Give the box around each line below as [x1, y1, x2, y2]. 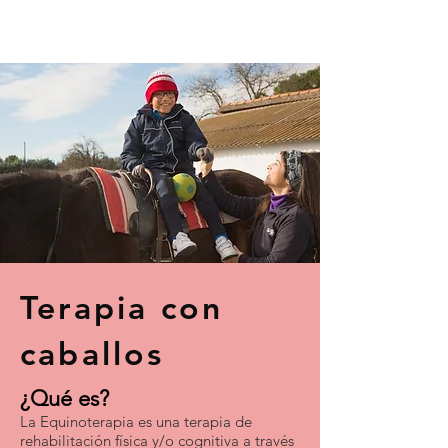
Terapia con [20, 287, 224, 327]
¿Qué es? [20, 385, 109, 412]
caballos [20, 333, 165, 373]
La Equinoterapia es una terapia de [20, 412, 252, 431]
